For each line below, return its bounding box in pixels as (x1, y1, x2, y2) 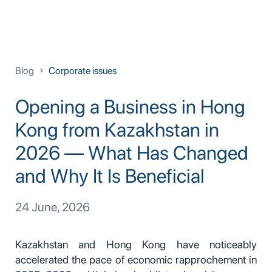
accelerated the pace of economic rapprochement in (15, 253, 257, 266)
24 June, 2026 (15, 199, 90, 214)
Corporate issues (49, 64, 117, 76)
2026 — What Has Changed (15, 141, 248, 165)
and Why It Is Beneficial (15, 164, 205, 188)
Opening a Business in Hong (15, 95, 245, 118)
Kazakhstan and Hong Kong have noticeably (15, 237, 257, 251)
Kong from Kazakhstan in (15, 118, 219, 141)
